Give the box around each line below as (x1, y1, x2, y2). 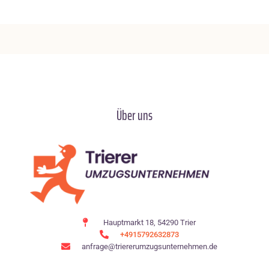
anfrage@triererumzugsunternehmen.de (81, 241, 217, 251)
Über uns (116, 104, 153, 126)
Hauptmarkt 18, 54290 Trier (103, 217, 196, 227)
